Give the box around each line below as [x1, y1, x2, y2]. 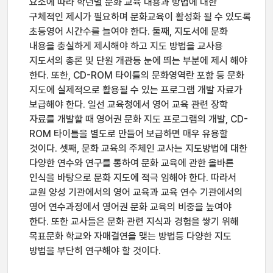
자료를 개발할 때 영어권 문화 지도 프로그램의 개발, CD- [29, 113, 248, 125]
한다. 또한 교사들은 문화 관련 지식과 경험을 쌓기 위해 [29, 216, 239, 227]
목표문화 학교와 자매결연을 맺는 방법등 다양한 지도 [29, 230, 232, 242]
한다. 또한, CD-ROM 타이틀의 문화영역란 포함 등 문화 [29, 69, 244, 81]
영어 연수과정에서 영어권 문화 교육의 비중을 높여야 [29, 201, 232, 213]
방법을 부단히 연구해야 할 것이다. [29, 245, 161, 257]
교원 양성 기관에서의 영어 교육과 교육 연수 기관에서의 [29, 186, 243, 198]
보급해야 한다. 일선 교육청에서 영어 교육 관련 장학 [29, 99, 228, 110]
